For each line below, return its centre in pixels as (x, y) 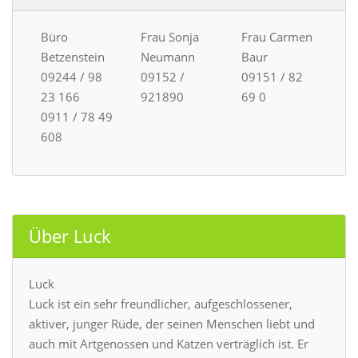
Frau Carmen (276, 37)
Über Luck (70, 237)
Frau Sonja (170, 37)
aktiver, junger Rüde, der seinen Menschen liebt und (172, 324)
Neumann (168, 57)
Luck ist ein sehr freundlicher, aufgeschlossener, (161, 304)
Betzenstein (73, 57)
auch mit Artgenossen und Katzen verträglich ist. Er (169, 344)
